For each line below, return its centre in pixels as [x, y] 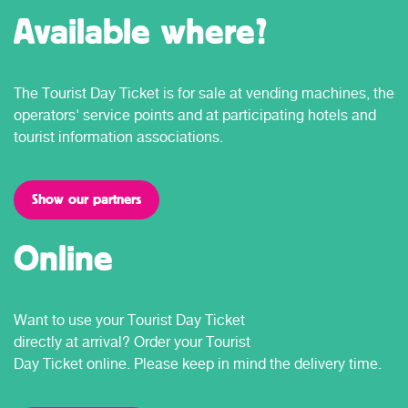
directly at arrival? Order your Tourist [132, 342]
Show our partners [87, 199]
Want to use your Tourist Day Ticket [129, 320]
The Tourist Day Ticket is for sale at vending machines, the [204, 93]
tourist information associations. [118, 137]
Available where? [141, 31]
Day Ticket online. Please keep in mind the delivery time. [198, 364]
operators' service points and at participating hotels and [195, 115]
